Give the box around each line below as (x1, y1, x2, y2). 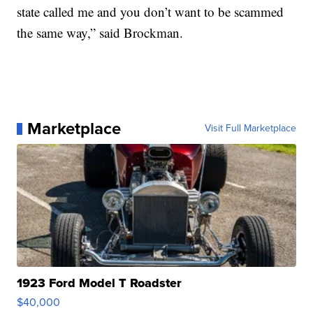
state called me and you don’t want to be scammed (17, 3, 284, 21)
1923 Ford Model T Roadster (17, 274, 182, 293)
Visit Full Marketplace (204, 121, 296, 136)
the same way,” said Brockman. (17, 24, 184, 42)
